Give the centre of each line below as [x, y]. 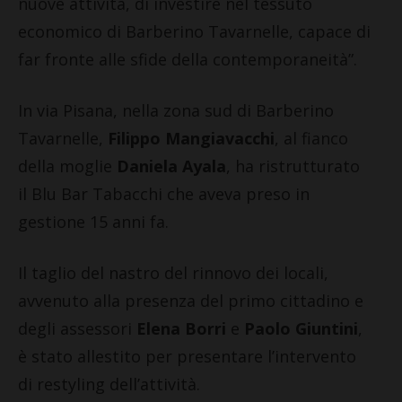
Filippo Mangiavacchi [189, 138]
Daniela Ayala [169, 166]
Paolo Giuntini [301, 328]
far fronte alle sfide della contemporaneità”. [188, 59]
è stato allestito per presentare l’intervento [187, 356]
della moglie [65, 166]
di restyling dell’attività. [109, 384]
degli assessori [77, 328]
